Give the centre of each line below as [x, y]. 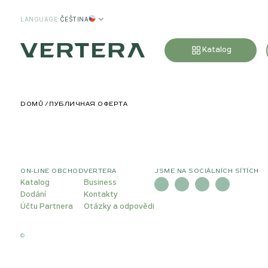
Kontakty [101, 195]
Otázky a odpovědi [119, 207]
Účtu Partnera [47, 207]
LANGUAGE [39, 19]
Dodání [33, 195]
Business [100, 183]
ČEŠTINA [74, 19]
